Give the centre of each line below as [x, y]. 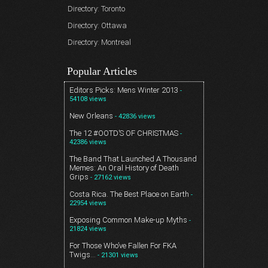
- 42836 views [135, 117]
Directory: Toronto [96, 9]
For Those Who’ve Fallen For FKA [123, 246]
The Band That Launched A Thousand [133, 159]
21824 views [88, 229]
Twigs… [83, 255]
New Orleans [91, 116]
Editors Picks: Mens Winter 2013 [124, 90]
